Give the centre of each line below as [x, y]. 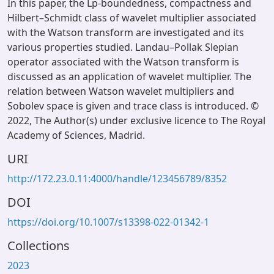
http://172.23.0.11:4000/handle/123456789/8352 [117, 179]
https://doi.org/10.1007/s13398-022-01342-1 [108, 222]
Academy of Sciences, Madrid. [76, 135]
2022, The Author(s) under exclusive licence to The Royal [136, 120]
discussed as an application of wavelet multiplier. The [129, 76]
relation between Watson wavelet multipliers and [121, 91]
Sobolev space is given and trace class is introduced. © [133, 106]
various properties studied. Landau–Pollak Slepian [123, 47]
